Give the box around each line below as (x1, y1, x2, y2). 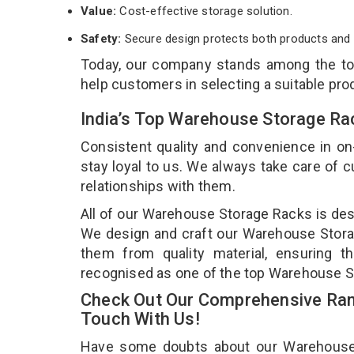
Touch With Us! (81, 308, 204, 329)
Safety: (81, 31, 122, 46)
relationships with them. (81, 177, 239, 194)
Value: (81, 3, 120, 18)
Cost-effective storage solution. (119, 3, 292, 18)
